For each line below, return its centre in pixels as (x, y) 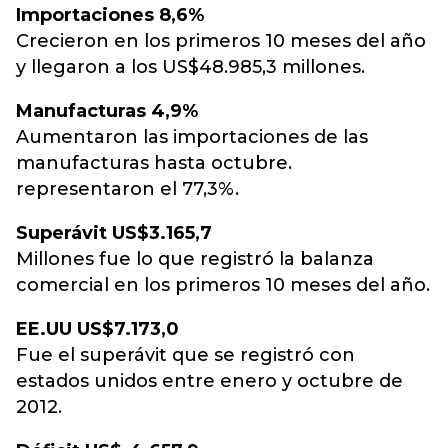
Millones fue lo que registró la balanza (195, 259)
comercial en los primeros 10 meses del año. (223, 285)
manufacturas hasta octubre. (154, 163)
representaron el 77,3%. (127, 189)
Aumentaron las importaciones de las (192, 137)
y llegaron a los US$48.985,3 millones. (190, 67)
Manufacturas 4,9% (107, 111)
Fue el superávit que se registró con (185, 355)
